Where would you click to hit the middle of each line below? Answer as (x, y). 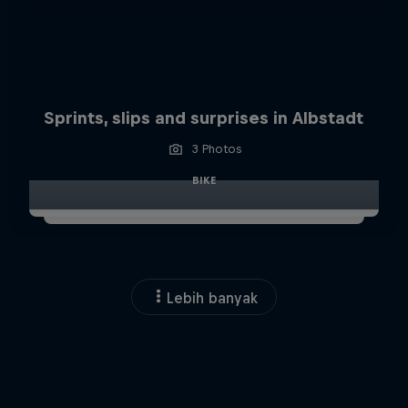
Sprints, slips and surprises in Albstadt (204, 117)
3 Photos (216, 148)
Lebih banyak (212, 297)
